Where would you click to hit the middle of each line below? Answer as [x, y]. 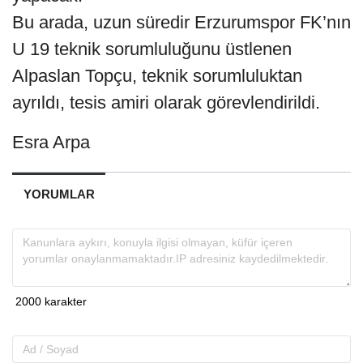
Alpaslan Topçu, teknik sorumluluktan [157, 76]
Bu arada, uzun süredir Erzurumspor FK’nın [181, 23]
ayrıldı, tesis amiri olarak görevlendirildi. [166, 103]
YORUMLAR [59, 194]
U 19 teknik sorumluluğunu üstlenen [152, 49]
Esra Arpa [51, 143]
